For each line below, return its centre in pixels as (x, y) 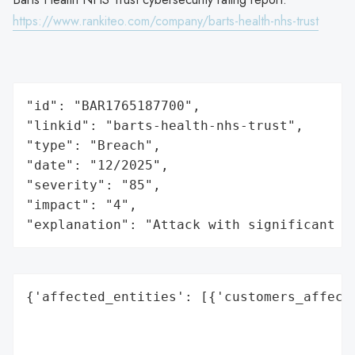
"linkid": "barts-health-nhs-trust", (165, 125)
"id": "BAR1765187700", (113, 105)
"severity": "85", (94, 185)
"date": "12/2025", (97, 165)
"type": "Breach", (94, 145)
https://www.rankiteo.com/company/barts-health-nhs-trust (166, 21)
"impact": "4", (82, 204)
